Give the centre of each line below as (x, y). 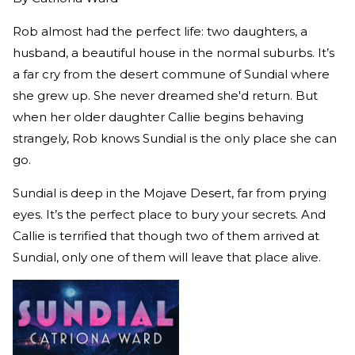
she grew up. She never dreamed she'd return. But (165, 95)
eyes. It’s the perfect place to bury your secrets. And (169, 214)
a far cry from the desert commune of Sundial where (171, 74)
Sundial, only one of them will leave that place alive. (167, 257)
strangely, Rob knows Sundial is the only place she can (175, 138)
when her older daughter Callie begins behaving (158, 116)
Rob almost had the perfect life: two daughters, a (160, 31)
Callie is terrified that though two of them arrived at (166, 235)
